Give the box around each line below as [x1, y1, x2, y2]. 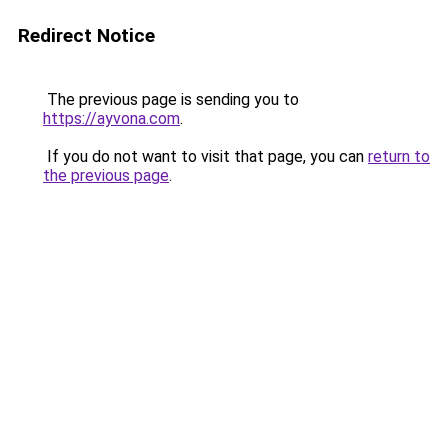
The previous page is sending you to [43, 90, 299, 109]
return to [368, 147, 430, 166]
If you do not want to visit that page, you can [43, 147, 368, 166]
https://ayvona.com [43, 109, 180, 128]
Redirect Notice [18, 24, 155, 47]
